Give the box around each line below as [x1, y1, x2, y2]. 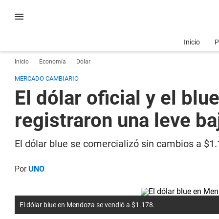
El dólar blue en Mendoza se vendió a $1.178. [20, 201, 155, 209]
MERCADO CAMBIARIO [15, 75, 79, 82]
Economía [39, 58, 66, 65]
